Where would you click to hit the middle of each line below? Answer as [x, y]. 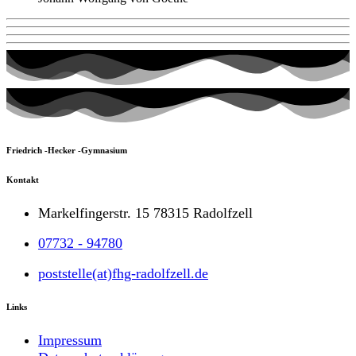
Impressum [70, 340]
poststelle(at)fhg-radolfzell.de [123, 273]
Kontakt [23, 179]
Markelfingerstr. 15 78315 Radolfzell [145, 213]
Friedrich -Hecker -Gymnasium [67, 150]
